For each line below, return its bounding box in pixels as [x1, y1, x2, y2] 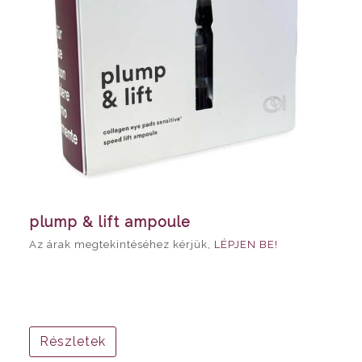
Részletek [40, 333, 106, 349]
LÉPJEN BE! [214, 238, 278, 250]
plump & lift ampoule [29, 213, 191, 230]
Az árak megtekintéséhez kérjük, [29, 238, 214, 250]
